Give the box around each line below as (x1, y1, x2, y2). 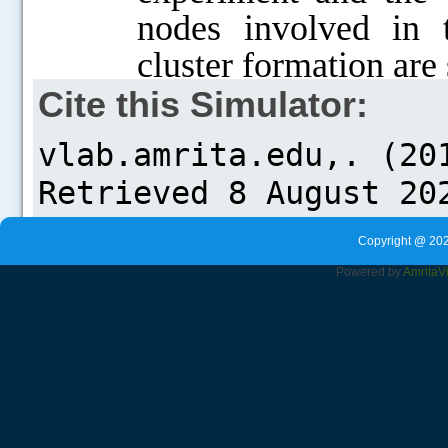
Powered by (333, 265, 403, 279)
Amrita (403, 265, 438, 279)
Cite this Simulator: (38, 84, 368, 125)
